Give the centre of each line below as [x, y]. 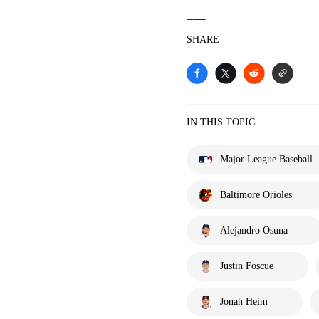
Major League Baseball [266, 159]
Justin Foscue [247, 266]
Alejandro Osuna [254, 230]
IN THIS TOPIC [221, 122]
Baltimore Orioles [256, 195]
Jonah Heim [244, 302]
